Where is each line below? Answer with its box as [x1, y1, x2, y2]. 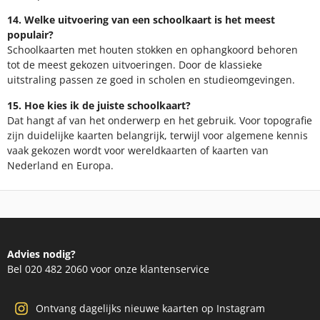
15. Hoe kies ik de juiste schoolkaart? [7, 98, 191, 112]
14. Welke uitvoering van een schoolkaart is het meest [7, 13, 275, 27]
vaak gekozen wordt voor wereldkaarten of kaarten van [7, 143, 269, 157]
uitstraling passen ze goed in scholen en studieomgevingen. [7, 73, 295, 87]
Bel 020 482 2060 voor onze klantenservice [7, 261, 209, 276]
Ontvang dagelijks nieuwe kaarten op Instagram [36, 301, 265, 316]
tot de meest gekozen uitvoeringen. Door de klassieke [7, 58, 262, 72]
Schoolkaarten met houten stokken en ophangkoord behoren [7, 43, 298, 57]
